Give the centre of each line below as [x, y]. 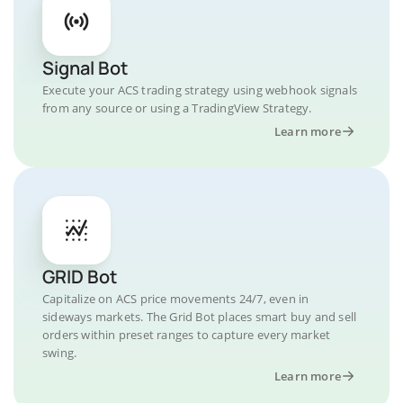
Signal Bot [85, 67]
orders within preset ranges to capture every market [187, 334]
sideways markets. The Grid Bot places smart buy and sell [200, 316]
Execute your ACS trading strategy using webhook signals [200, 90]
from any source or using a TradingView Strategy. [177, 107]
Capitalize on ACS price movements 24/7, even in [176, 298]
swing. [60, 352]
